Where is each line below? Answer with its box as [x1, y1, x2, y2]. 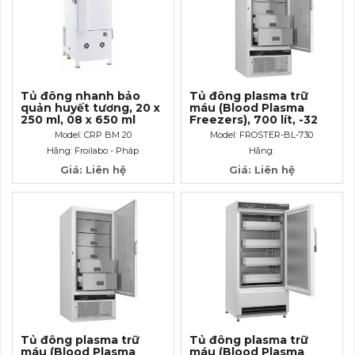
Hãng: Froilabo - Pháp [47, 144, 139, 156]
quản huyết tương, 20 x [21, 100, 161, 115]
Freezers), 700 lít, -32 [189, 112, 319, 127]
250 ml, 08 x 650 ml [21, 112, 136, 127]
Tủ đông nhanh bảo [21, 88, 141, 103]
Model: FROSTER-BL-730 [210, 128, 314, 140]
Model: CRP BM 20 [54, 128, 132, 140]
